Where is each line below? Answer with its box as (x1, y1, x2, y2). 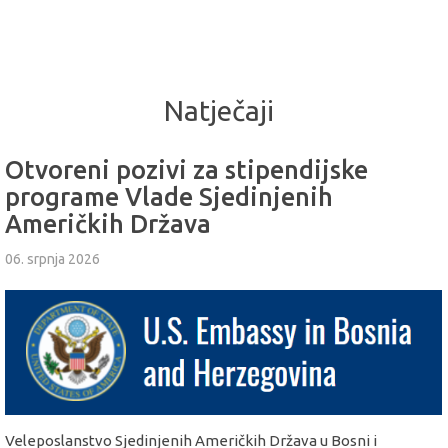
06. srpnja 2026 (5, 251, 100, 268)
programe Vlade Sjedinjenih (5, 182, 333, 211)
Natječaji (163, 94, 274, 126)
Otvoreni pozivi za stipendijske (5, 155, 368, 184)
